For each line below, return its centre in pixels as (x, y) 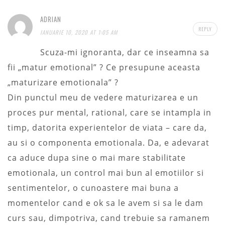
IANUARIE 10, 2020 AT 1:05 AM (79, 32)
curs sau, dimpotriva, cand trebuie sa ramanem (109, 218)
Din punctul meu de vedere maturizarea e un (103, 97)
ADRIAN (51, 19)
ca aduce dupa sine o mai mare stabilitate (97, 157)
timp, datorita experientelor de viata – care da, (107, 127)
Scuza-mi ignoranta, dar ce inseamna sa (125, 52)
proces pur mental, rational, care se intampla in (109, 112)
